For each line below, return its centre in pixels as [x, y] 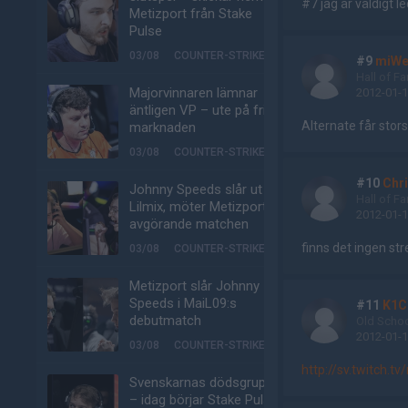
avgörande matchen [189, 224]
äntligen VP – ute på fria [201, 110]
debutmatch [165, 321]
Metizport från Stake [191, 14]
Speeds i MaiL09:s [183, 303]
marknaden [163, 127]
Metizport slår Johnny [194, 286]
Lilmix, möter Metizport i [201, 207]
